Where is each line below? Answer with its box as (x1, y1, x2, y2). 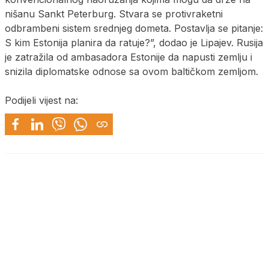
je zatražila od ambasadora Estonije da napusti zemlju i (5, 50, 252, 63)
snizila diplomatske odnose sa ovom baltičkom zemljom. (5, 65, 258, 77)
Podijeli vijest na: (5, 94, 78, 106)
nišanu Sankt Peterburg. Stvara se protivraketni (5, 7, 223, 20)
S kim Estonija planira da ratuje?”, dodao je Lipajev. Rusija (5, 36, 263, 49)
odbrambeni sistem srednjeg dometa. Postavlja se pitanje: (5, 22, 263, 34)
